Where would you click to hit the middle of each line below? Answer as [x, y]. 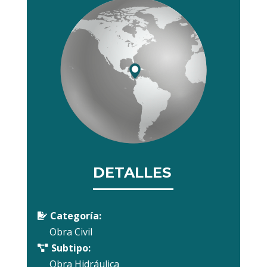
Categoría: [75, 215]
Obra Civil [71, 232]
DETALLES [132, 172]
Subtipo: [71, 248]
